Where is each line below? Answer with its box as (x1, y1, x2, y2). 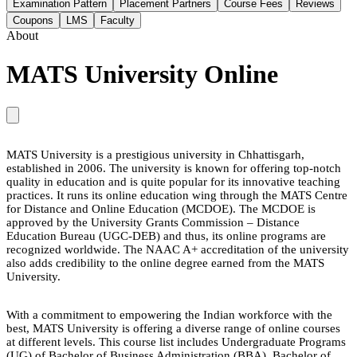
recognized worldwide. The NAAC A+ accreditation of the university (6, 242, 349, 256)
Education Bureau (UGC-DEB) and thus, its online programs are (6, 229, 326, 242)
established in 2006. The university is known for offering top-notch (6, 161, 341, 175)
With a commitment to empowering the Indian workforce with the (6, 308, 332, 321)
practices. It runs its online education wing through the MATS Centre (6, 188, 347, 202)
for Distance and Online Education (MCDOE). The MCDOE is (6, 202, 316, 215)
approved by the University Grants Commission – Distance (6, 215, 300, 229)
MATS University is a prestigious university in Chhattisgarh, (6, 147, 304, 161)
